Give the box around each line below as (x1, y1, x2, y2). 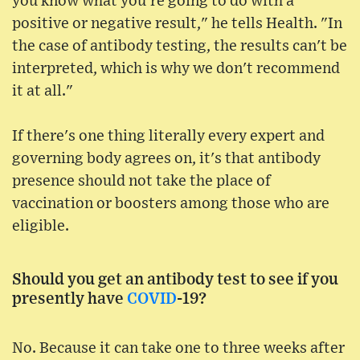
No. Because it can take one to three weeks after (12, 341, 345, 357)
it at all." (12, 84, 73, 100)
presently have (12, 291, 127, 308)
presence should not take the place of (12, 174, 271, 190)
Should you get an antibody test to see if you (12, 272, 338, 288)
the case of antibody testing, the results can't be (12, 39, 347, 55)
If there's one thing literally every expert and (12, 129, 325, 145)
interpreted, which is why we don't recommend (12, 61, 340, 77)
